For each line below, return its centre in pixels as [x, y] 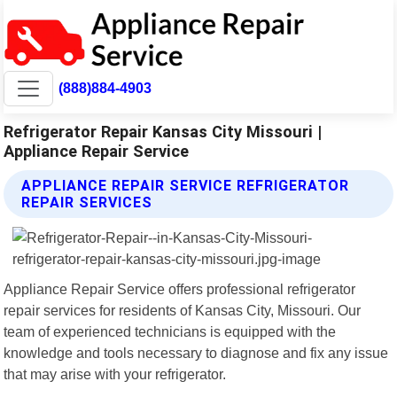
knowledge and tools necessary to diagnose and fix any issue [196, 352]
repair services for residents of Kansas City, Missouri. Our [183, 310]
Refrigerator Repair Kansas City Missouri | [163, 131]
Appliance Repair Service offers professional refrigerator [180, 288]
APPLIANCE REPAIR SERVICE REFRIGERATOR [186, 185]
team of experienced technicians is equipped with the [170, 331]
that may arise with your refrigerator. [115, 374]
